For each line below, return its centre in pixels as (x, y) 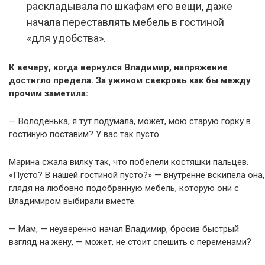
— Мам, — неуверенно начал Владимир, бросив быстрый (124, 229)
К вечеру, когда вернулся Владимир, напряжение (118, 68)
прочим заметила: (49, 94)
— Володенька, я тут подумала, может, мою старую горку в (130, 122)
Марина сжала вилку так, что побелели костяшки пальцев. (129, 162)
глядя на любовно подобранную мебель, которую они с (124, 188)
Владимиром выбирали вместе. (72, 201)
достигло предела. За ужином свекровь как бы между (130, 81)
